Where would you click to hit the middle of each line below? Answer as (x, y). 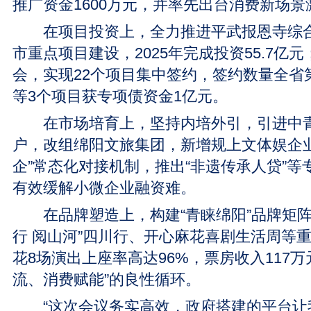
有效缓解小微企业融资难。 (104, 188)
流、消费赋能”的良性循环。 (107, 279)
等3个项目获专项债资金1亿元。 (120, 96)
